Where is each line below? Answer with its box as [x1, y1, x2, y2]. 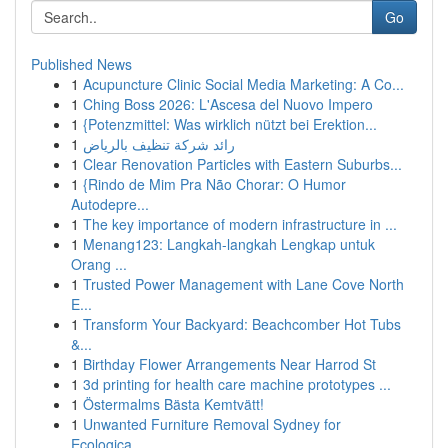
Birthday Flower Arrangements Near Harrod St [83, 354, 376, 374]
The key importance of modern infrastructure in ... [83, 214, 397, 234]
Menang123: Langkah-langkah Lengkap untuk [83, 234, 375, 254]
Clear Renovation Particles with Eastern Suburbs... [83, 154, 402, 174]
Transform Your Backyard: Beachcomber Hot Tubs [83, 314, 401, 334]
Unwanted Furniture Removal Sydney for [83, 414, 341, 434]
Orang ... [71, 254, 127, 274]
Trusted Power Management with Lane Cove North [83, 274, 404, 294]
